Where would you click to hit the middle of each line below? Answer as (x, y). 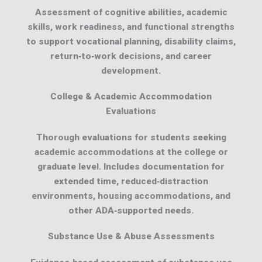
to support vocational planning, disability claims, (131, 42)
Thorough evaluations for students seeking (131, 137)
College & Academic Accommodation (131, 96)
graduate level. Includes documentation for (131, 166)
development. (131, 71)
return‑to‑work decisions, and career (131, 56)
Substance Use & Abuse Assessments (131, 236)
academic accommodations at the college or (131, 152)
